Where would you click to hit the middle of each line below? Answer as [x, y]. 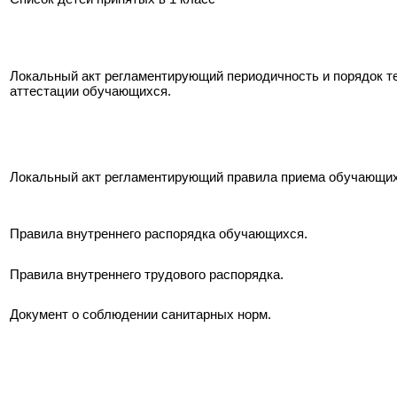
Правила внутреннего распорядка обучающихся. [159, 234]
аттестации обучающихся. [90, 91]
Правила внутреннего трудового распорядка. [147, 275]
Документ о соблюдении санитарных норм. [140, 315]
